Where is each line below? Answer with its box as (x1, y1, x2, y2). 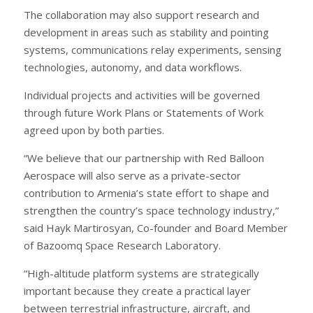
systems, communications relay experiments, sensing (24, 42, 282, 57)
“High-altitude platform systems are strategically (24, 265, 259, 280)
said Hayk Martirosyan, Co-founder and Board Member (24, 220, 288, 235)
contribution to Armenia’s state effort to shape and (24, 185, 269, 200)
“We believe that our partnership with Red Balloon (24, 150, 264, 165)
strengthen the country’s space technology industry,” (24, 203, 279, 217)
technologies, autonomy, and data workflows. (24, 59, 242, 74)
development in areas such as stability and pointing (24, 24, 269, 39)
